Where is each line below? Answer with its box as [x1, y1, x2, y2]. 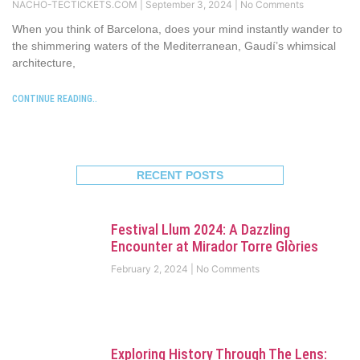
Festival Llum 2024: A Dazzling [110, 220, 290, 238]
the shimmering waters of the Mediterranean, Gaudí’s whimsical [12, 39, 336, 52]
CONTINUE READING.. [12, 92, 97, 104]
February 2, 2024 [110, 262, 190, 275]
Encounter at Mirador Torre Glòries [110, 237, 318, 255]
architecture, [12, 55, 76, 69]
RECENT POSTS [137, 168, 223, 182]
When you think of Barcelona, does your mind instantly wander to [12, 22, 342, 35]
